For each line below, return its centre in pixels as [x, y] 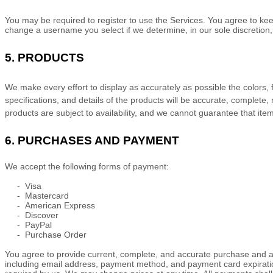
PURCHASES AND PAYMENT [98, 140]
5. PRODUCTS [44, 58]
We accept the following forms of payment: [87, 166]
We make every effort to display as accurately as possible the [124, 87]
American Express [60, 205]
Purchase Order [56, 235]
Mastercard [47, 196]
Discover [42, 215]
